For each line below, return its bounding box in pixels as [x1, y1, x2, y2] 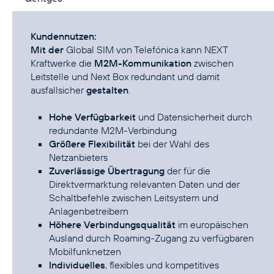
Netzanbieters [49, 151, 108, 164]
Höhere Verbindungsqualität [49, 218, 176, 231]
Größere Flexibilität [49, 138, 135, 150]
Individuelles [49, 259, 105, 272]
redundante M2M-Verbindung [49, 124, 177, 137]
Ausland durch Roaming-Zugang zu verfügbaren [49, 232, 254, 245]
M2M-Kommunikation [94, 57, 191, 70]
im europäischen [176, 218, 248, 231]
